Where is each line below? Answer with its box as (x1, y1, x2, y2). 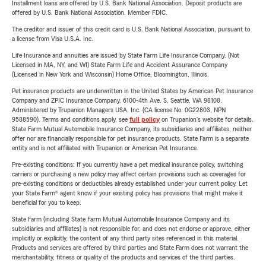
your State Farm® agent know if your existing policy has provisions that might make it (12, 189, 243, 197)
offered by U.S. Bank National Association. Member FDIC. (12, 9, 167, 16)
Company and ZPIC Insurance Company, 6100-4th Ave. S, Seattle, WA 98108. (12, 97, 222, 104)
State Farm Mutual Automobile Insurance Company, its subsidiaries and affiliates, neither (12, 125, 252, 132)
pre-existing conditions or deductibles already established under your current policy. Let (12, 180, 248, 187)
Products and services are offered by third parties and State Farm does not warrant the (12, 244, 248, 251)
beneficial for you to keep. (12, 199, 81, 206)
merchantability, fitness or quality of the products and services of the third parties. (12, 254, 235, 261)
